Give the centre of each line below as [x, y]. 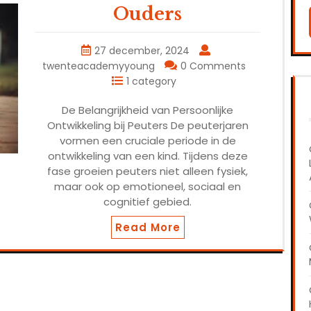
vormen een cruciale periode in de [148, 141]
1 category [151, 82]
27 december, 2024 [142, 51]
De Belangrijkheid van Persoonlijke [148, 110]
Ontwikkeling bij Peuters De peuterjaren [148, 126]
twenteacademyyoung [99, 66]
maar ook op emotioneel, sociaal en [148, 187]
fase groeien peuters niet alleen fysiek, [148, 171]
